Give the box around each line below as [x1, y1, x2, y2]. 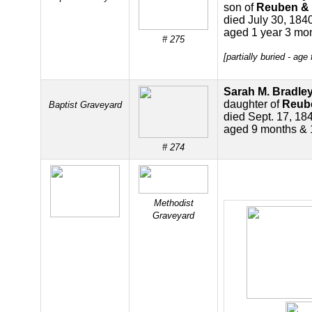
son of [224, 1, 256, 13]
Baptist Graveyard [48, 100, 122, 110]
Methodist [153, 198, 194, 208]
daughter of [224, 98, 282, 110]
